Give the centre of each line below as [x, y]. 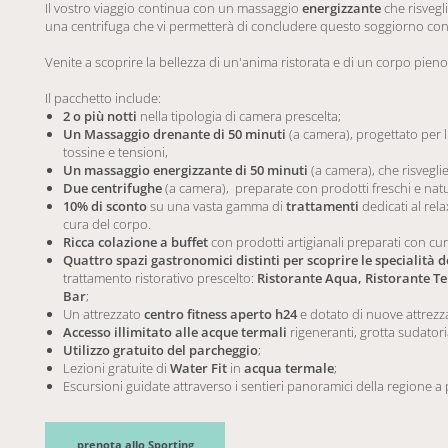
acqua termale [287, 368]
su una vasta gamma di [216, 206]
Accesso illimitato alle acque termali [175, 332]
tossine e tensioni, [117, 152]
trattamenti [322, 206]
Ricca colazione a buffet [135, 242]
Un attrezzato [103, 314]
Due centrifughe [114, 188]
